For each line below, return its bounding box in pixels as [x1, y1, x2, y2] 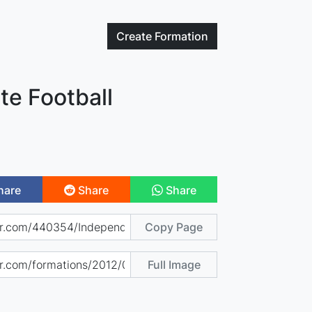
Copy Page [145, 219, 203, 234]
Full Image [147, 257, 201, 272]
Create [116, 29, 155, 43]
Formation [155, 29, 209, 43]
